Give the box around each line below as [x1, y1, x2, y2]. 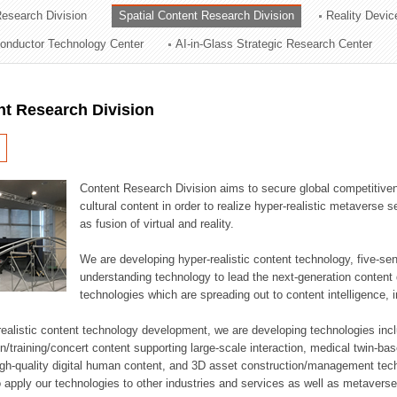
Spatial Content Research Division [119, 9, 295, 22]
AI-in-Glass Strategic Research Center [175, 37, 373, 51]
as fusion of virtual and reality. [80, 217, 235, 230]
